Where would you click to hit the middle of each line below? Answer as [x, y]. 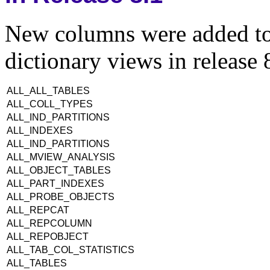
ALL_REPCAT [38, 210]
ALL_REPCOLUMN [49, 224]
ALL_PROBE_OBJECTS [61, 197]
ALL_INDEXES [40, 131]
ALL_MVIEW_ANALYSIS [61, 157]
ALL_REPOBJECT [48, 237]
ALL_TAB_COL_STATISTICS [71, 250]
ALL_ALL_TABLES [48, 91]
